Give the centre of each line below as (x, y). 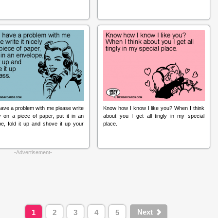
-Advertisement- (33, 152)
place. (110, 124)
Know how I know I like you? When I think (154, 108)
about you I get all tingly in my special (154, 116)
